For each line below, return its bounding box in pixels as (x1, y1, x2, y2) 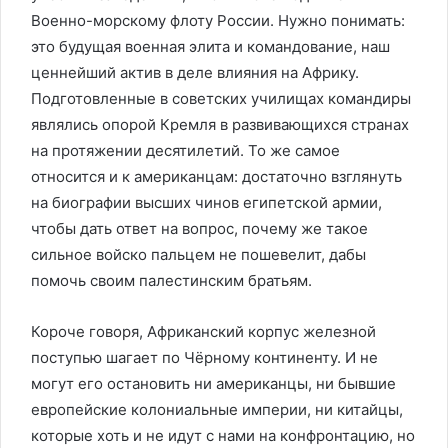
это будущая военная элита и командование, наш (31, 37, 390, 56)
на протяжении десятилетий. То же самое (31, 141, 340, 160)
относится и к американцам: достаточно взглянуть (31, 167, 402, 186)
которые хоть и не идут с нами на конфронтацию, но (31, 426, 415, 445)
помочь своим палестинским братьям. (31, 271, 312, 290)
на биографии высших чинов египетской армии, (31, 193, 382, 212)
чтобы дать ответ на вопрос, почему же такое (31, 219, 368, 238)
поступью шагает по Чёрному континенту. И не (31, 348, 378, 367)
